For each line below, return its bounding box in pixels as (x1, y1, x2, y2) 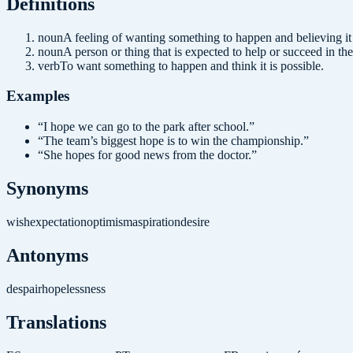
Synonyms (6, 178, 88, 199)
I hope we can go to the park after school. (43, 120, 249, 134)
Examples (6, 87, 69, 105)
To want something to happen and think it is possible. (60, 58, 324, 72)
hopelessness (42, 281, 106, 295)
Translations (6, 311, 106, 333)
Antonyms (6, 244, 88, 266)
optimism (87, 214, 132, 229)
